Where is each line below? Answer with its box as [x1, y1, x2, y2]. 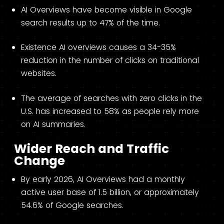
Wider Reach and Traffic [14, 139, 169, 157]
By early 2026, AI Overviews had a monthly [21, 173, 185, 185]
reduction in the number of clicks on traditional [21, 54, 199, 66]
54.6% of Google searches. [21, 199, 123, 211]
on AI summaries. [21, 118, 85, 130]
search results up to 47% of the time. [21, 16, 160, 28]
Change [14, 151, 65, 169]
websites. [21, 67, 56, 79]
